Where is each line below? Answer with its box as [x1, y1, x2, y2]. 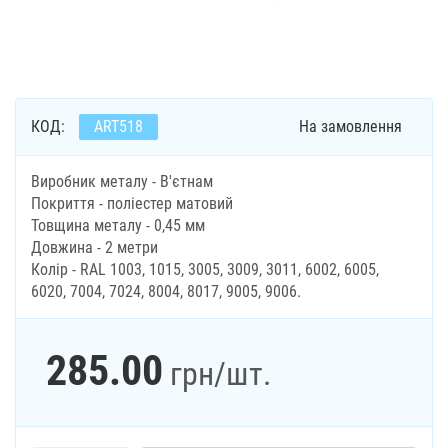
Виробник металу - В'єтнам [31, 172, 213, 191]
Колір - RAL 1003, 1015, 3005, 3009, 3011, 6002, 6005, [31, 260, 379, 279]
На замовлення [299, 117, 402, 136]
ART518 [94, 117, 143, 136]
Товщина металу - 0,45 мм [31, 216, 205, 235]
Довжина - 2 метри [31, 238, 158, 257]
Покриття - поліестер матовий [31, 194, 233, 213]
